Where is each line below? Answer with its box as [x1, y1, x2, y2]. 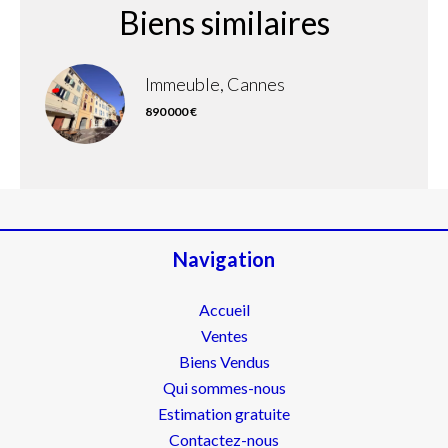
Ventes [200, 326, 248, 345]
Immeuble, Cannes [145, 73, 285, 95]
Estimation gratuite [158, 404, 290, 423]
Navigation [173, 247, 275, 271]
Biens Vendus [178, 352, 270, 371]
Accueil [198, 300, 250, 319]
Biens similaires [118, 3, 330, 42]
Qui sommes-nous [162, 378, 286, 397]
